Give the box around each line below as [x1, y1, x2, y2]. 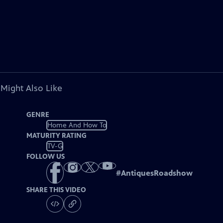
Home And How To [47, 120, 107, 129]
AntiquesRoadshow [121, 168, 193, 178]
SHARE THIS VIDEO [26, 186, 87, 195]
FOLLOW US [26, 152, 65, 161]
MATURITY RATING [26, 131, 87, 140]
